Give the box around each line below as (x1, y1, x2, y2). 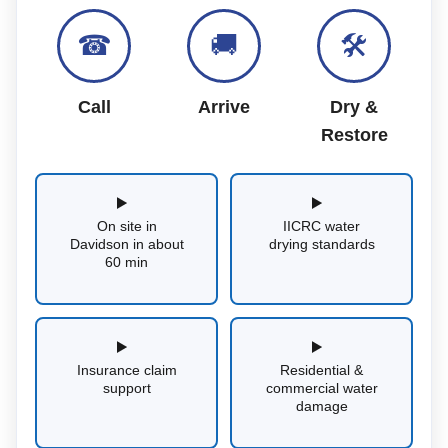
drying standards (268, 235, 375, 252)
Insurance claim (76, 361, 177, 378)
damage (295, 397, 348, 414)
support (102, 379, 151, 396)
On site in (96, 217, 157, 234)
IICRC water (283, 217, 360, 234)
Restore (320, 124, 388, 145)
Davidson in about (69, 235, 184, 252)
